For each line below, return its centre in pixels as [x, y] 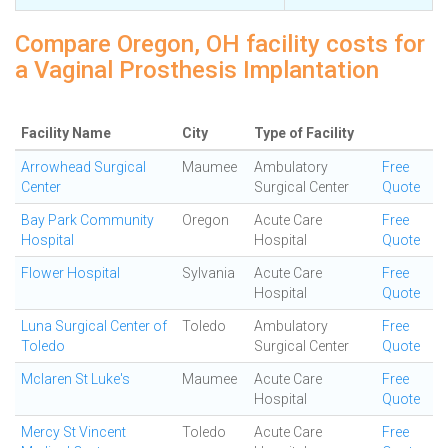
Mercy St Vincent [73, 432]
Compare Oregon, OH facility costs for [220, 44]
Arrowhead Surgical [83, 167]
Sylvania [208, 273]
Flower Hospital [70, 273]
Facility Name [66, 133]
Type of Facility [304, 133]
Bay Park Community [87, 220]
